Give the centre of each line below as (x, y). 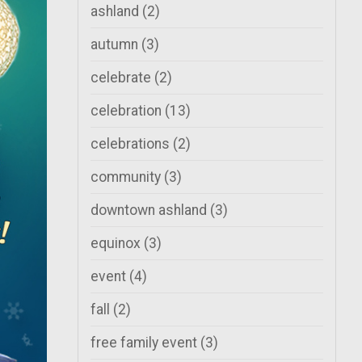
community (127, 177)
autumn (116, 44)
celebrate (122, 78)
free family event (145, 343)
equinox (117, 243)
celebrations (132, 144)
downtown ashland (150, 210)
